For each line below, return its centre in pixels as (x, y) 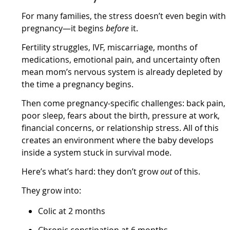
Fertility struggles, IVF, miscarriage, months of (110, 47)
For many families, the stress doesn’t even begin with (124, 16)
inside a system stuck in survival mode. (97, 153)
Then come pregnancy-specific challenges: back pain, (124, 103)
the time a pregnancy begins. (78, 84)
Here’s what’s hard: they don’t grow (91, 172)
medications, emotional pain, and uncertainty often (121, 60)
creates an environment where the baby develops (118, 140)
